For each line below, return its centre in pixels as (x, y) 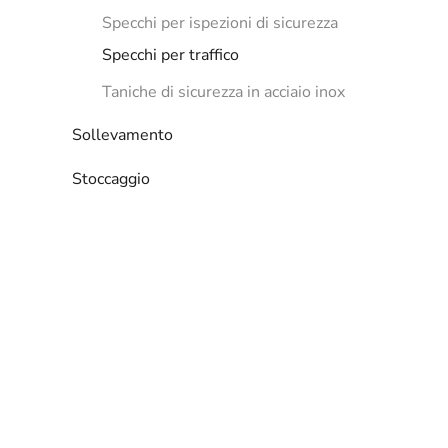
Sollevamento (122, 135)
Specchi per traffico (170, 55)
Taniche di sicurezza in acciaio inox (223, 92)
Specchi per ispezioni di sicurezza (220, 23)
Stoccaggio (111, 179)
